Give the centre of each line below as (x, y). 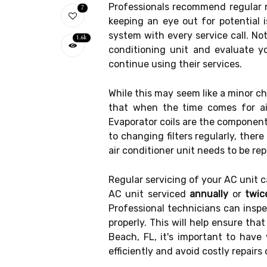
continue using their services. (175, 64)
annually (209, 194)
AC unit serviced (149, 194)
